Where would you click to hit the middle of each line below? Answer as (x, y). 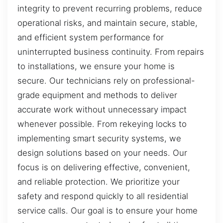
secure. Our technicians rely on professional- (106, 81)
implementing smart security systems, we (99, 139)
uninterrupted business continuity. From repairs (111, 52)
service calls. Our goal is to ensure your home (108, 211)
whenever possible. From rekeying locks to (102, 124)
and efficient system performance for (91, 38)
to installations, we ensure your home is (96, 66)
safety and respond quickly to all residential (103, 196)
